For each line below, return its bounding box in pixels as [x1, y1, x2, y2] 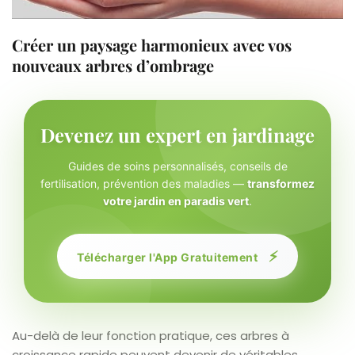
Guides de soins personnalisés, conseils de [67, 158, 288, 173]
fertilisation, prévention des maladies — [40, 176, 247, 190]
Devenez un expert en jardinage [40, 121, 315, 147]
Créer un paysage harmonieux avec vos [12, 33, 292, 55]
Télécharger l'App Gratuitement [77, 250, 261, 264]
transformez [247, 176, 315, 190]
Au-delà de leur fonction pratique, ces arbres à [12, 326, 289, 344]
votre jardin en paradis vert [103, 193, 249, 208]
